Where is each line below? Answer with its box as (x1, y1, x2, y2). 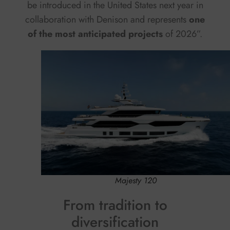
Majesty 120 (114, 174, 157, 186)
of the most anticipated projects (28, 27, 165, 41)
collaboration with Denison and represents (25, 13, 186, 27)
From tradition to (63, 194, 167, 216)
